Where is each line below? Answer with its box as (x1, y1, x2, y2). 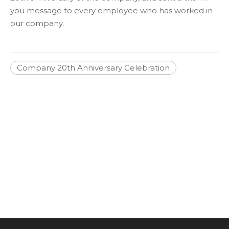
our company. (10, 18, 64, 28)
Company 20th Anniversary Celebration (17, 63, 170, 73)
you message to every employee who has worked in (10, 6, 213, 15)
